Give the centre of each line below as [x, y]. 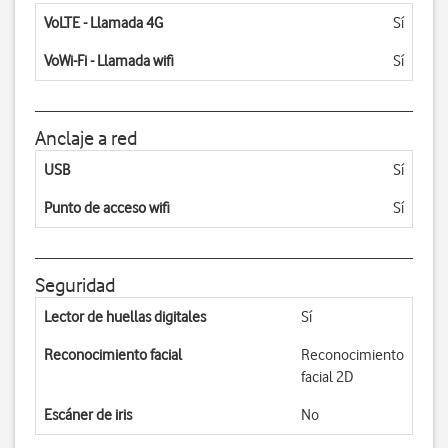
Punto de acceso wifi [107, 208]
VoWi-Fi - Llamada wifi [109, 61]
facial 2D [327, 377]
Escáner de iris [88, 415]
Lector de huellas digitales [125, 317]
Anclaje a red [86, 138]
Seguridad [75, 285]
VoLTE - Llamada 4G [103, 23]
